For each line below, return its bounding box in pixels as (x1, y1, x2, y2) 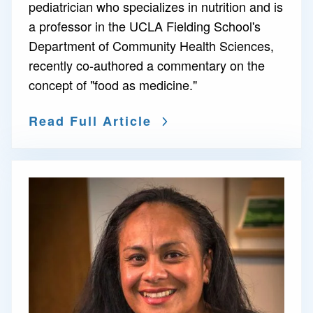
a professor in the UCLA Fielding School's (29, 17, 261, 35)
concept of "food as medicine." (29, 75, 197, 94)
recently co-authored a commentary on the (29, 56, 265, 74)
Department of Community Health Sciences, (29, 36, 274, 54)
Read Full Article (29, 112, 152, 130)
